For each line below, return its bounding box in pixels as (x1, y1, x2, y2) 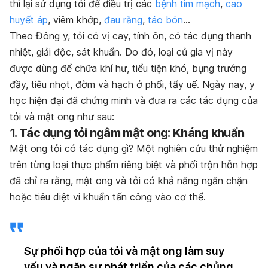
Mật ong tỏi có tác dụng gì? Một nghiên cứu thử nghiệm (10, 142, 258, 154)
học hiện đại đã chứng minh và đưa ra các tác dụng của (10, 94, 258, 106)
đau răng (104, 13, 142, 26)
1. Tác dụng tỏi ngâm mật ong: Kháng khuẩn (10, 125, 245, 140)
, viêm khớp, (48, 13, 104, 26)
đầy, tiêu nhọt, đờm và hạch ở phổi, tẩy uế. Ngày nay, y (10, 78, 255, 90)
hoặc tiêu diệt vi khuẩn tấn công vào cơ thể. (10, 190, 206, 203)
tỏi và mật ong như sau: (10, 110, 114, 123)
